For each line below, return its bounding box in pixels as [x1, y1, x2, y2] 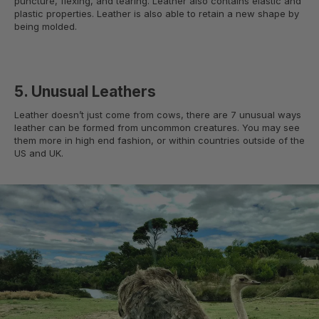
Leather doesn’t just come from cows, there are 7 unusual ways [14, 109, 301, 121]
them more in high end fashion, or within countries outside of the [14, 135, 305, 147]
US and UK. [14, 147, 63, 159]
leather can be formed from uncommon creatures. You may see [14, 122, 300, 134]
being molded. [14, 21, 77, 33]
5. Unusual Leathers [14, 83, 156, 101]
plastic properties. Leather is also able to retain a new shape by [14, 8, 299, 20]
